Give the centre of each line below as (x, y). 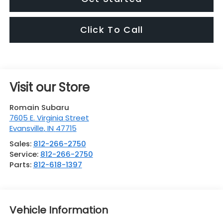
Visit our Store (49, 88)
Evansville (26, 128)
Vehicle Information (58, 210)
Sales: (21, 144)
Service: (25, 154)
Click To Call (111, 30)
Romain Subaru (39, 108)
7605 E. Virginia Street (49, 118)
